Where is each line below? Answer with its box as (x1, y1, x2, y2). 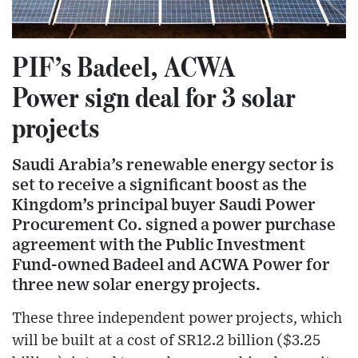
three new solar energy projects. (12, 276, 261, 293)
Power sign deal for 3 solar (12, 79, 296, 113)
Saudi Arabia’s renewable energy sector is (12, 156, 334, 173)
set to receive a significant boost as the (12, 176, 307, 193)
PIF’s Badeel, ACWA (12, 49, 236, 83)
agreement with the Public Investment (12, 236, 305, 253)
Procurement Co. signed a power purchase (12, 216, 336, 233)
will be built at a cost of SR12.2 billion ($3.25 (12, 332, 320, 348)
